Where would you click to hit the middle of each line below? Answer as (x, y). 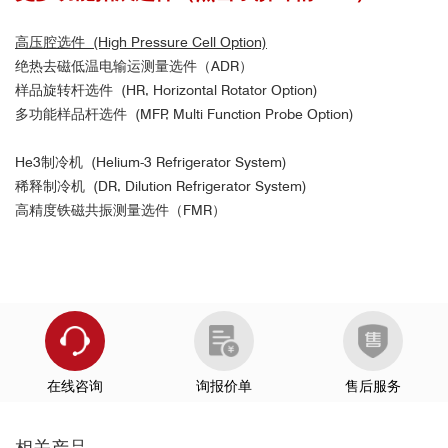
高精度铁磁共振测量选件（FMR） (120, 210)
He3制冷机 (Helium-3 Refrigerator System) (151, 162)
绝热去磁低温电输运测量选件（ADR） (134, 66)
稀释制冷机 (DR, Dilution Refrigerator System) (161, 186)
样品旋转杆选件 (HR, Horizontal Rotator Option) (166, 90)
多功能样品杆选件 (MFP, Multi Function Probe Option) (184, 114)
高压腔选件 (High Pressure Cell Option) (141, 42)
